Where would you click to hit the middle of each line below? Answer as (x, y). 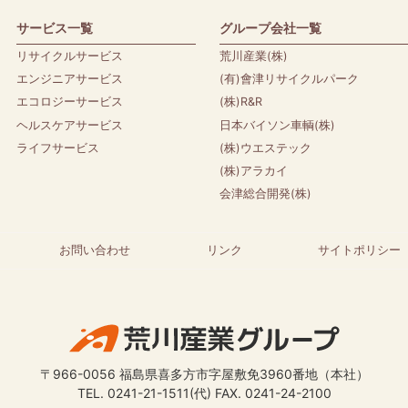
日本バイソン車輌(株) (278, 125)
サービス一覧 (54, 27)
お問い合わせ (95, 250)
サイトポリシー (360, 250)
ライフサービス (57, 148)
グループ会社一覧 (271, 27)
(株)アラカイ (254, 171)
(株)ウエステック (266, 148)
